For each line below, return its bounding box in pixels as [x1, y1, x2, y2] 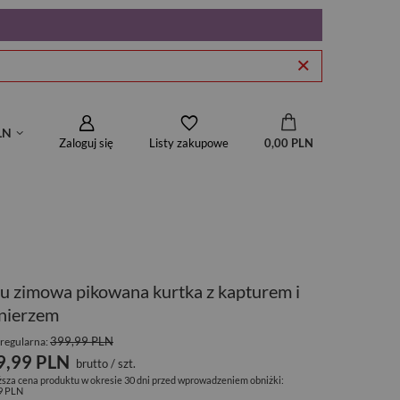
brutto [76, 356, 109, 371]
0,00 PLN [264, 136, 313, 150]
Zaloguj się [59, 135, 113, 150]
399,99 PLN [50, 334, 114, 348]
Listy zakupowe [149, 136, 229, 151]
